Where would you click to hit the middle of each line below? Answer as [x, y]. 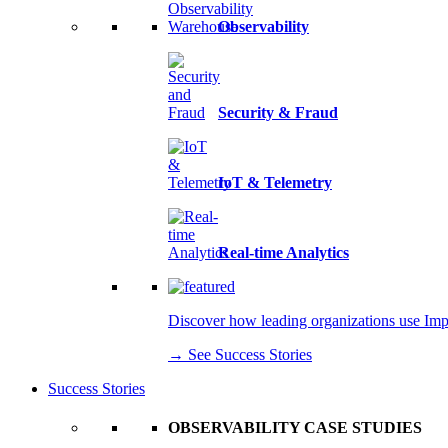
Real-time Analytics [283, 252]
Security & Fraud [278, 112]
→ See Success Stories [240, 354]
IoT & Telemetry [275, 182]
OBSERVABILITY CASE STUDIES [295, 428]
